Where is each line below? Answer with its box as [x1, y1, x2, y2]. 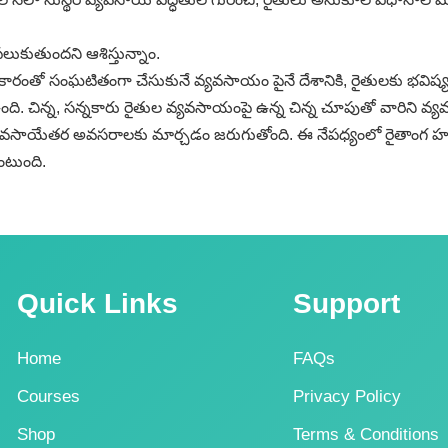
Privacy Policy [292, 387, 401, 406]
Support [292, 288, 400, 319]
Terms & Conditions [292, 425, 439, 444]
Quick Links [16, 288, 178, 319]
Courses [16, 387, 80, 406]
